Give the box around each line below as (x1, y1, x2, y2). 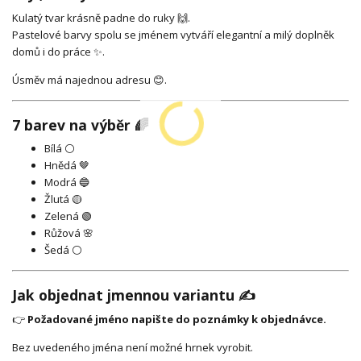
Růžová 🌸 (44, 226, 93, 241)
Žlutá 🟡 (44, 192, 82, 207)
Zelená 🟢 (44, 209, 92, 224)
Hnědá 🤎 (44, 158, 89, 173)
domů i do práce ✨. (12, 44, 105, 59)
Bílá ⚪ (44, 141, 75, 156)
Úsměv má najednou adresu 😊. (12, 73, 167, 87)
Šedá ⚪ (44, 243, 82, 258)
